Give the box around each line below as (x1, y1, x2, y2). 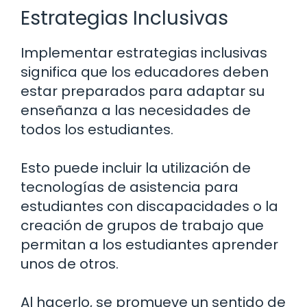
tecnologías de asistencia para (21, 177, 238, 197)
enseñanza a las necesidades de (21, 101, 251, 121)
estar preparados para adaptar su (21, 82, 265, 101)
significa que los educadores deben (21, 62, 269, 82)
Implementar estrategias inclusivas (21, 43, 267, 63)
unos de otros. (21, 254, 119, 274)
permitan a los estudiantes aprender (21, 235, 278, 255)
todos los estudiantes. (21, 120, 173, 140)
